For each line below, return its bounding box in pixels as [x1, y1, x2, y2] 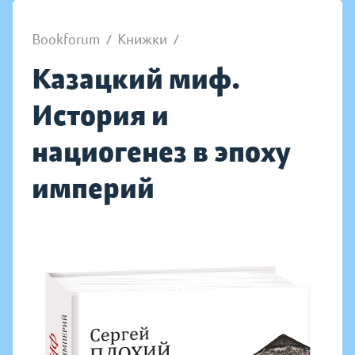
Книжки [117, 31, 167, 48]
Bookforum [32, 31, 100, 48]
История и [32, 97, 169, 133]
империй [32, 170, 155, 206]
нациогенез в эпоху [32, 134, 290, 170]
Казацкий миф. [32, 61, 240, 97]
